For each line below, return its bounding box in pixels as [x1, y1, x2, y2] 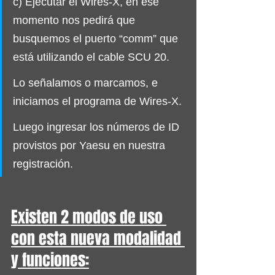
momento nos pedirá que [13, 14, 138, 26]
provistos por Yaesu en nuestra [13, 139, 168, 152]
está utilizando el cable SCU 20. [13, 50, 169, 63]
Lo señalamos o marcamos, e [13, 76, 161, 89]
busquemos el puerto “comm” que [13, 32, 181, 45]
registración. [13, 157, 73, 170]
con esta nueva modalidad [11, 226, 185, 250]
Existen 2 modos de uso [11, 204, 166, 229]
